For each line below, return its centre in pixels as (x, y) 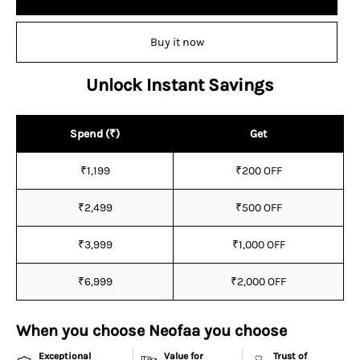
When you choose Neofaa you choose (151, 331)
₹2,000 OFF (258, 281)
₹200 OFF (258, 170)
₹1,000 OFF (258, 244)
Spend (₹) (95, 133)
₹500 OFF (258, 207)
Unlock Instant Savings (180, 85)
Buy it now (177, 42)
